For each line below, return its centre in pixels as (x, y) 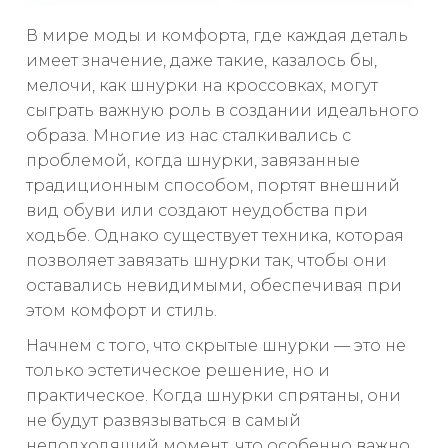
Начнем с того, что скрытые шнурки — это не (216, 346)
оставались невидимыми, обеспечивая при (214, 286)
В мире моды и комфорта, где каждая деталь (217, 36)
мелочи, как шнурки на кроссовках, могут (202, 86)
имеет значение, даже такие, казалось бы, (201, 61)
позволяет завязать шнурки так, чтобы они (206, 261)
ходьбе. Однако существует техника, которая (215, 236)
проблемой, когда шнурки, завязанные (193, 161)
